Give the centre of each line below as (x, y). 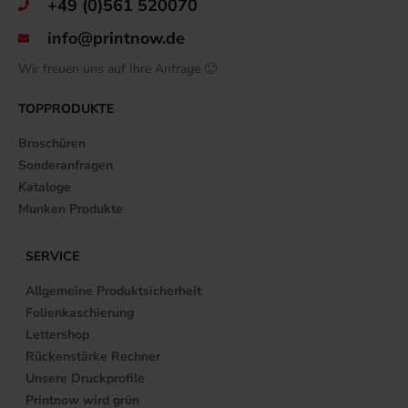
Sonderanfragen (66, 165)
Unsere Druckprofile (86, 378)
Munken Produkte (71, 209)
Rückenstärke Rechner (93, 356)
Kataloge (45, 187)
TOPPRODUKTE (66, 108)
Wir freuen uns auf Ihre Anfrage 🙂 (117, 68)
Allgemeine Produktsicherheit (114, 291)
